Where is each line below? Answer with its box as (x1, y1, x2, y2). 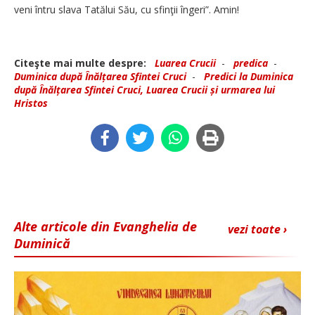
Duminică (14, 234, 70, 252)
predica (233, 56, 268, 70)
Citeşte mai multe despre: (14, 56, 152, 70)
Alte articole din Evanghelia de (14, 217, 197, 235)
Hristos (14, 96, 48, 110)
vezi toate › (228, 221, 287, 237)
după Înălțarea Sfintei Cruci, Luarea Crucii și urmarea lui (14, 82, 275, 96)
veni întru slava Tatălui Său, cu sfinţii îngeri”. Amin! (14, 2, 239, 16)
